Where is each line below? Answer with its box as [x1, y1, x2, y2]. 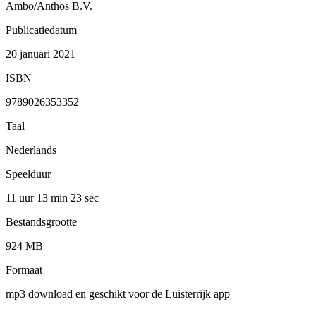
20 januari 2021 [6, 47, 75, 60]
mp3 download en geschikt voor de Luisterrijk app [6, 287, 230, 300]
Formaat [6, 263, 42, 276]
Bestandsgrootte [6, 215, 77, 228]
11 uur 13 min [6, 191, 71, 204]
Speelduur [6, 167, 51, 180]
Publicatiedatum [6, 23, 77, 36]
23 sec [71, 191, 99, 204]
